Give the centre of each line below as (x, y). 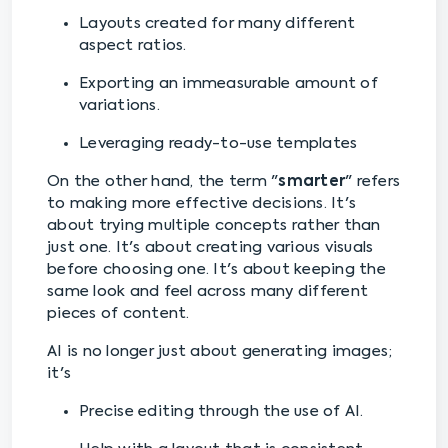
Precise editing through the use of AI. (221, 412)
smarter (311, 182)
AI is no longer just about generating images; (220, 352)
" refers (372, 182)
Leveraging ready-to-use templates (220, 144)
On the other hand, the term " (163, 182)
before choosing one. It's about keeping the (216, 270)
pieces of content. (118, 314)
